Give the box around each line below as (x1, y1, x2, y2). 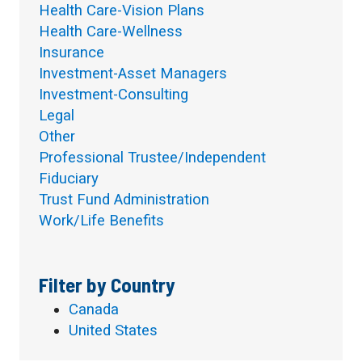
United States (69, 322, 158, 340)
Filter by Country (39, 272, 175, 297)
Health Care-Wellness (39, 23, 183, 41)
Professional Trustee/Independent (39, 149, 266, 167)
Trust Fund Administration (39, 191, 209, 209)
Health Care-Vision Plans (39, 2, 204, 20)
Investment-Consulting (39, 86, 188, 104)
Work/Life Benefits (39, 212, 164, 230)
